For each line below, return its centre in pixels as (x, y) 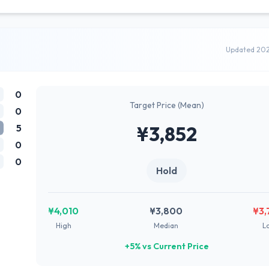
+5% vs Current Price (167, 246)
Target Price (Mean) (167, 105)
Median (166, 225)
